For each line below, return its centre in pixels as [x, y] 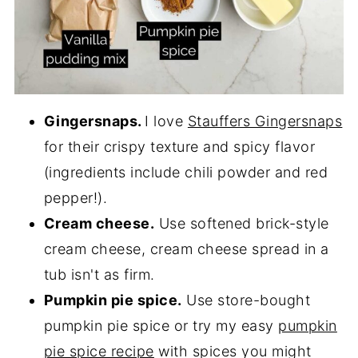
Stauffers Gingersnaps [265, 121]
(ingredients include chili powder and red [186, 173]
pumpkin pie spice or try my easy [161, 326]
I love [166, 121]
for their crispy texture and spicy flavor [179, 147]
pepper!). [76, 198]
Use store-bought [246, 300]
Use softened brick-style [242, 224]
